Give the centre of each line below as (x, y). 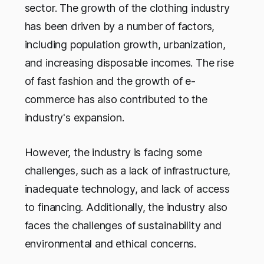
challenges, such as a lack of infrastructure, (128, 171)
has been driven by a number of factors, (120, 27)
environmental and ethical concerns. (110, 244)
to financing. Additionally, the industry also (126, 207)
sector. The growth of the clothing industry (127, 8)
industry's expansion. (74, 118)
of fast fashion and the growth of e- (110, 81)
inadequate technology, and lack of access (127, 189)
